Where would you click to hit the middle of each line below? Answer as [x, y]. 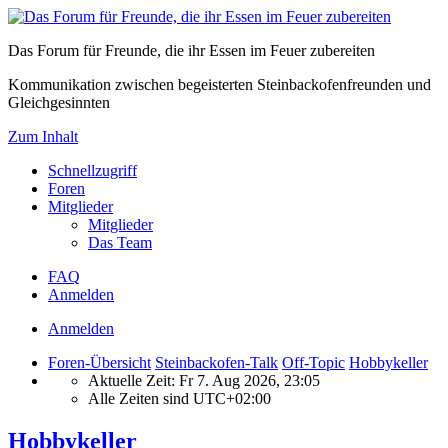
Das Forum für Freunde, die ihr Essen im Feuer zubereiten [191, 50]
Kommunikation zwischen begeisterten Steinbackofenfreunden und [219, 84]
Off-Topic [313, 362]
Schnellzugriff [92, 170]
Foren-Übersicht [99, 362]
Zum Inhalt [43, 136]
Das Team [120, 242]
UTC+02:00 [232, 398]
